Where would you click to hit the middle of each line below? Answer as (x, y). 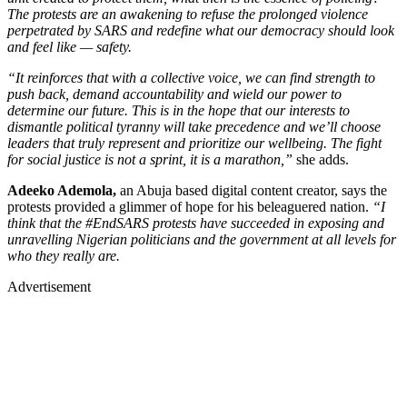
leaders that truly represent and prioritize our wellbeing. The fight (194, 144)
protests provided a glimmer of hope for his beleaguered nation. (190, 207)
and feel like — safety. (71, 47)
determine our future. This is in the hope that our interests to (179, 111)
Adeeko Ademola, (62, 191)
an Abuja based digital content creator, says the (252, 191)
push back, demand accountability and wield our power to (174, 94)
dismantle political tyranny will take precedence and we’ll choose (194, 127)
